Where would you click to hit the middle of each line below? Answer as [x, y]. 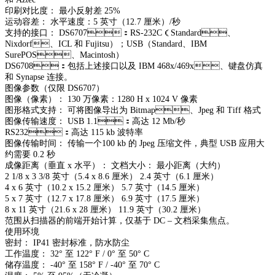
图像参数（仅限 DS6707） [55, 88]
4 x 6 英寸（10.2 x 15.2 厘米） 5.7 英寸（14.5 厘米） [105, 188]
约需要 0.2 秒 [30, 155]
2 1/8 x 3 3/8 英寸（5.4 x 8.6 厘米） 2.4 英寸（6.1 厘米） [112, 177]
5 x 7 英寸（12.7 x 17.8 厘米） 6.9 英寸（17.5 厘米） [105, 199]
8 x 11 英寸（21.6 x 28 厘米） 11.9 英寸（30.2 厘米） [105, 210]
